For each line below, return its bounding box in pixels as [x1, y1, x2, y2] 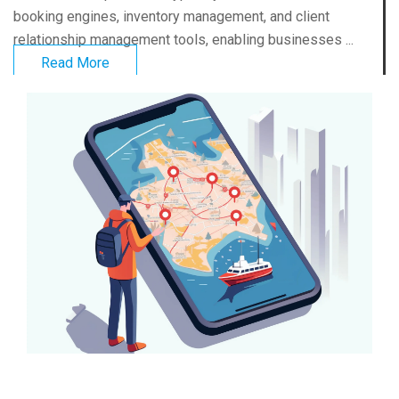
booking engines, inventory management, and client [13, 8, 330, 26]
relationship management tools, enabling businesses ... [13, 31, 354, 49]
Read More [41, 54, 110, 72]
